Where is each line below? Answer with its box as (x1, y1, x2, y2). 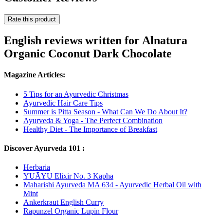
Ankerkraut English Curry (23, 198, 104, 207)
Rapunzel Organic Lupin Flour (23, 207, 118, 216)
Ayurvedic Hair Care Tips (23, 98, 103, 107)
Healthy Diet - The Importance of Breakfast (23, 125, 157, 133)
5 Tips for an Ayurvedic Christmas (23, 90, 128, 98)
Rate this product (8, 16, 56, 23)
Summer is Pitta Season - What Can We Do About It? (23, 107, 187, 116)
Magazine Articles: (4, 71, 65, 79)
